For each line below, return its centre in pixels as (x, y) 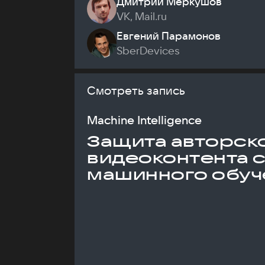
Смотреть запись (136, 90)
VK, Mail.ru (142, 16)
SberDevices (148, 51)
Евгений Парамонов (169, 36)
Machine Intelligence (144, 120)
